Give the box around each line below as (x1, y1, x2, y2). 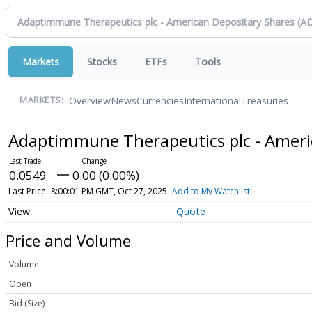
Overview (69, 93, 111, 107)
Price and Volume (6, 229, 131, 251)
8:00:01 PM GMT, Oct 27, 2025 (50, 185, 167, 197)
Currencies (136, 93, 184, 107)
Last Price (8, 185, 46, 197)
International (184, 93, 241, 107)
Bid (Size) (9, 297, 45, 310)
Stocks (87, 55, 117, 68)
